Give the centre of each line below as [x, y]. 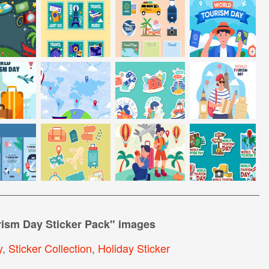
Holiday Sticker [134, 248]
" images [132, 224]
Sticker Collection [50, 248]
